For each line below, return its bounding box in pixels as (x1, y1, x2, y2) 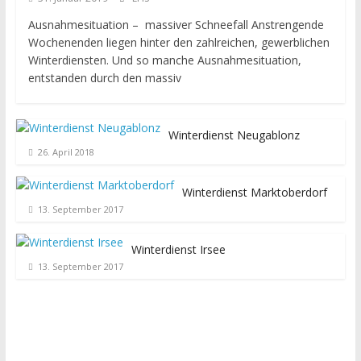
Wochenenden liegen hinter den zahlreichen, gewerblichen (27, 35, 330, 50)
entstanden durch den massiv (27, 70, 181, 85)
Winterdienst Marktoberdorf (181, 185, 327, 200)
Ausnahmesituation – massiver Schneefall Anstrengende (27, 17, 324, 32)
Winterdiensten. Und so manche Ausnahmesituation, (27, 52, 301, 68)
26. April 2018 (37, 146, 94, 158)
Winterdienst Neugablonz (168, 127, 300, 143)
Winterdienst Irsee (131, 242, 226, 257)
